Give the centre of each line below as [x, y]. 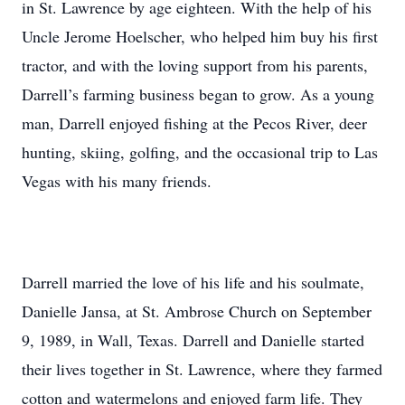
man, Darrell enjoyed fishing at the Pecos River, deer [194, 123]
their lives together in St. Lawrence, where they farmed [202, 369]
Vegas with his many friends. [117, 181]
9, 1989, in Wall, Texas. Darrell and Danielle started [193, 340]
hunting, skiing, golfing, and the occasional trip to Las [200, 152]
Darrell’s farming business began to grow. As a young [198, 94]
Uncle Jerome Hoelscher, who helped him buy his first [200, 36]
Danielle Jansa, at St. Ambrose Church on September [197, 311]
